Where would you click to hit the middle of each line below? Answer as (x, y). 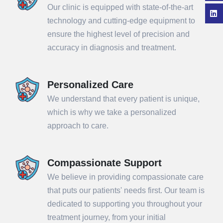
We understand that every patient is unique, (123, 99)
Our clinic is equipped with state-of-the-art (120, 7)
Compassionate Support (105, 163)
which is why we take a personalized (112, 112)
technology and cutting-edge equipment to (121, 21)
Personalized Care (90, 85)
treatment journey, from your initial (107, 218)
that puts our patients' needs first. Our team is (126, 191)
